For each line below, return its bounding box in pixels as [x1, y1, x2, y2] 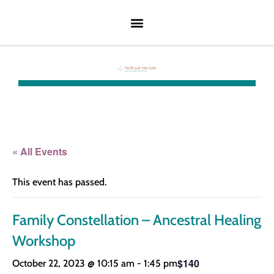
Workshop [12, 231, 76, 250]
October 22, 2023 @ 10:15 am [12, 257, 135, 269]
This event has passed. [12, 176, 106, 188]
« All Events [12, 144, 67, 158]
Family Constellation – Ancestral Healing [12, 210, 261, 229]
